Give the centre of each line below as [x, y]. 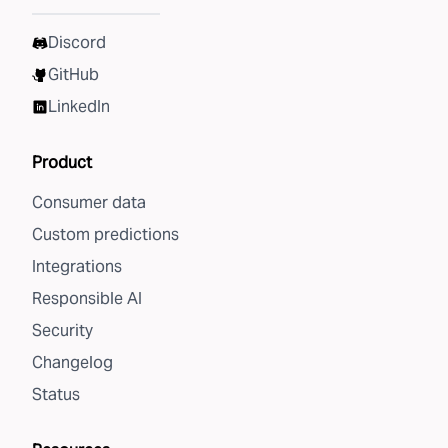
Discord [77, 42]
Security [62, 330]
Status [56, 394]
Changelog [72, 362]
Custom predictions [105, 234]
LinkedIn [79, 106]
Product [62, 162]
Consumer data [89, 202]
